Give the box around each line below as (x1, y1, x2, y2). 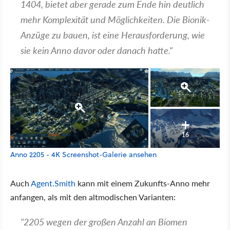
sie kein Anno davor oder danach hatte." (21, 43, 172, 56)
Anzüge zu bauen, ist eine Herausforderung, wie (21, 28, 205, 41)
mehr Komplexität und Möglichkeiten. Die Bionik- (21, 12, 209, 26)
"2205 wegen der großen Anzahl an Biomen (21, 215, 187, 228)
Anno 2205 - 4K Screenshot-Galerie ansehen (10, 149, 157, 160)
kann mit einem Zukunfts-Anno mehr (75, 177, 210, 189)
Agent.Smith (31, 177, 75, 189)
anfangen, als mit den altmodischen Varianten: (10, 191, 176, 203)
